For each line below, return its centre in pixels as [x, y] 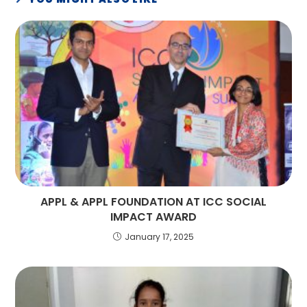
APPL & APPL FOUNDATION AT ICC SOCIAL [153, 201]
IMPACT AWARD [153, 217]
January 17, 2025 [159, 236]
